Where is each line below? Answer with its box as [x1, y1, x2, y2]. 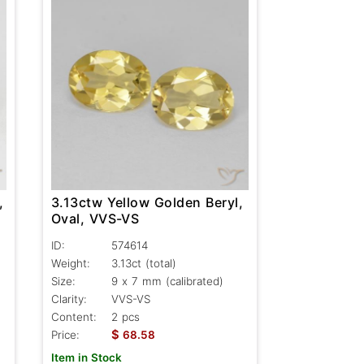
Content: [50, 310, 97, 323]
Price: [50, 327, 80, 341]
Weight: [50, 256, 90, 270]
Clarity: [50, 292, 87, 305]
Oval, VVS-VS [50, 210, 141, 227]
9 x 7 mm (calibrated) [110, 274, 223, 288]
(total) [145, 256, 176, 270]
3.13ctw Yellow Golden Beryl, [50, 193, 244, 210]
